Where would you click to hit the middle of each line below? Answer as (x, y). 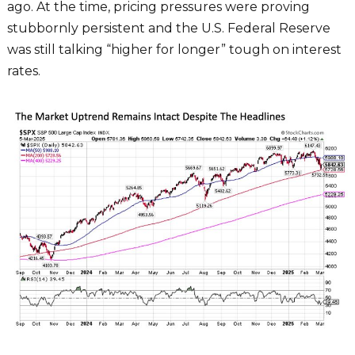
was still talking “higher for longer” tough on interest (174, 49)
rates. (23, 71)
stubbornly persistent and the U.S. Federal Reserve (168, 28)
